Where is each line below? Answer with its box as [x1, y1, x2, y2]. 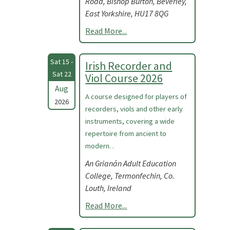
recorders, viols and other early [85, 104, 183, 113]
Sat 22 [52, 69, 71, 79]
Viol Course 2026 [85, 71, 163, 85]
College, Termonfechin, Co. [85, 170, 175, 181]
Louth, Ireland [85, 183, 132, 193]
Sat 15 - [50, 57, 73, 66]
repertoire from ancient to [85, 129, 167, 138]
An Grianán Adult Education [85, 158, 177, 168]
